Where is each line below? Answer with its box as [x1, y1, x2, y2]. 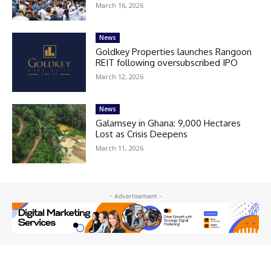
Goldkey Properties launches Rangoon [96, 45, 252, 57]
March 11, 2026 [96, 143, 144, 152]
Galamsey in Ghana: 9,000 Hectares [96, 117, 241, 129]
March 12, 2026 [96, 71, 144, 81]
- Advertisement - [109, 192, 162, 200]
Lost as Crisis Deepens [96, 128, 188, 140]
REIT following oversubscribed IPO [96, 56, 238, 68]
